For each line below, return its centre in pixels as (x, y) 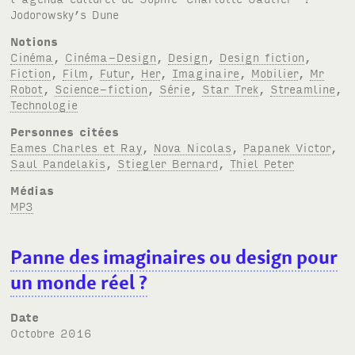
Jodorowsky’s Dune (65, 13)
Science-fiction (101, 88)
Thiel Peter (262, 162)
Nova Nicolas (193, 147)
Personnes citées (65, 131)
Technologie (44, 104)
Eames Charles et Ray (76, 147)
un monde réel (73, 282)
